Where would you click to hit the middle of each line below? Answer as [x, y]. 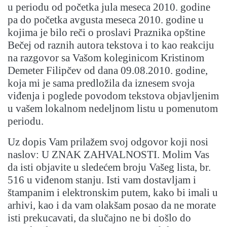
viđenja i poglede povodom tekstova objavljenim [113, 96]
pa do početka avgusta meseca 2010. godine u [106, 20]
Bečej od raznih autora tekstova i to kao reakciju [111, 45]
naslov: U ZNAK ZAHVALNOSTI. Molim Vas [108, 155]
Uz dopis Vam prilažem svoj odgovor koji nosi [108, 142]
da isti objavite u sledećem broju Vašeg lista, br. [109, 167]
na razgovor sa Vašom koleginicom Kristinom [106, 58]
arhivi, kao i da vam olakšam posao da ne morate [112, 205]
